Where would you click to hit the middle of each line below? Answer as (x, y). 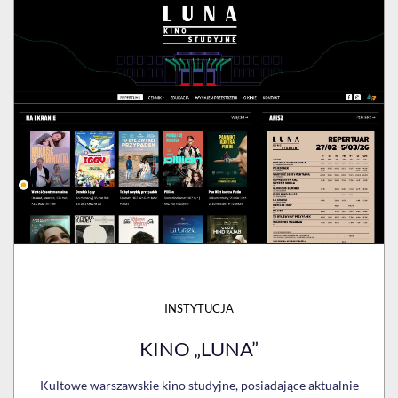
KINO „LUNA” (199, 349)
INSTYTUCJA (199, 309)
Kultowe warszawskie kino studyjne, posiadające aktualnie (199, 386)
